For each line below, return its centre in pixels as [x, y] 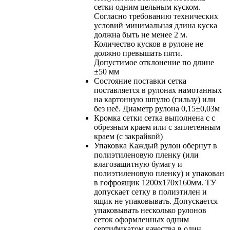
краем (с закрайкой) [128, 137]
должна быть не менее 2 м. [141, 35]
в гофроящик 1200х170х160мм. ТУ [155, 183]
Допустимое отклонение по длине [154, 63]
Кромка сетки [118, 118]
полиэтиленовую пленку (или [146, 155]
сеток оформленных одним [141, 220]
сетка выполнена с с [180, 118]
